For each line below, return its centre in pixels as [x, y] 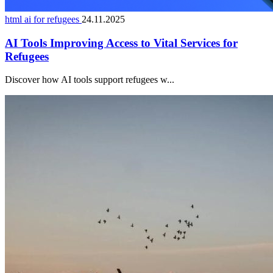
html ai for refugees [43, 19]
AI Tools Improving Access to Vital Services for [121, 43]
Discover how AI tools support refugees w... [90, 80]
